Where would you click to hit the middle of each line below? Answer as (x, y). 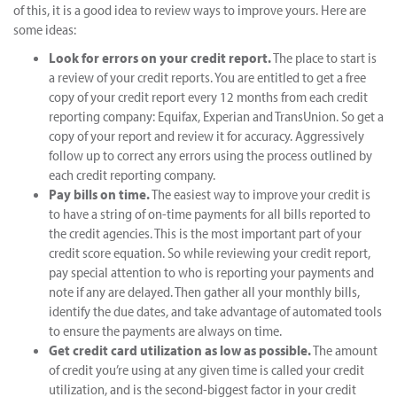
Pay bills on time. (99, 194)
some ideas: (45, 29)
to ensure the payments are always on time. (165, 330)
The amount (344, 350)
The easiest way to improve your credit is (260, 194)
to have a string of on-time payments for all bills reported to (210, 213)
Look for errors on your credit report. (160, 57)
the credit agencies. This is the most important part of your (205, 233)
